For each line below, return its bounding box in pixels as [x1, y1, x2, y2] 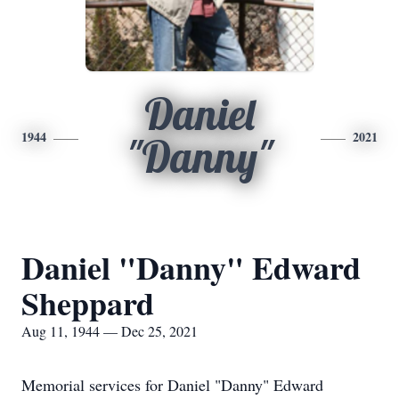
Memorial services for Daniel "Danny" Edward [21, 374, 323, 395]
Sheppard [21, 280, 154, 326]
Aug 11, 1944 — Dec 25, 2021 [21, 322, 198, 340]
